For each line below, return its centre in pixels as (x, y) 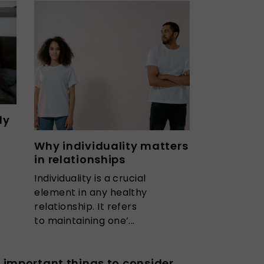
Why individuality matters (111, 146)
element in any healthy (91, 192)
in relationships (81, 159)
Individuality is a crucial (90, 178)
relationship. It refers (86, 206)
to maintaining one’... (85, 220)
